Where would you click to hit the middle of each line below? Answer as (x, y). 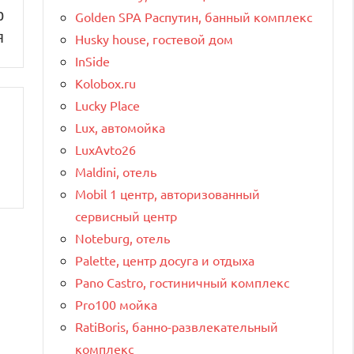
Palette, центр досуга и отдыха (165, 260)
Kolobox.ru (105, 83)
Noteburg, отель (122, 237)
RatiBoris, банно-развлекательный (177, 326)
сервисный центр (126, 215)
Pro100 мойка (116, 304)
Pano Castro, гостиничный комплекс (182, 282)
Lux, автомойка (120, 127)
